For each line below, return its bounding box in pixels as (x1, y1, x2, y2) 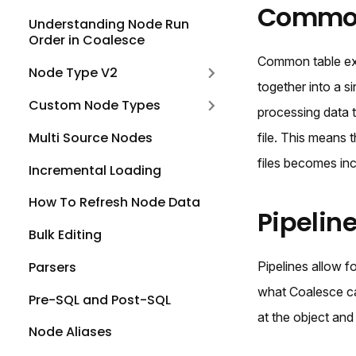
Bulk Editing (29, 226, 102, 245)
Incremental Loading (29, 161, 161, 180)
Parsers (29, 257, 76, 277)
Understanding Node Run (29, 15, 189, 34)
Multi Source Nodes (29, 128, 153, 147)
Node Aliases (29, 323, 112, 342)
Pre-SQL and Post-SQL (29, 290, 171, 309)
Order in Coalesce (29, 31, 145, 50)
